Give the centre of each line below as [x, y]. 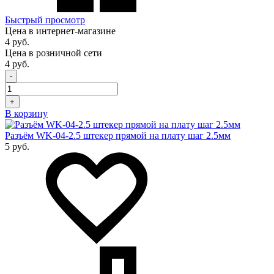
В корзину [26, 114]
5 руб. [17, 147]
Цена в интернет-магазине [60, 31]
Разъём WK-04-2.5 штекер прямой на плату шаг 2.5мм [118, 136]
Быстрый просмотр [45, 20]
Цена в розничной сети [54, 53]
